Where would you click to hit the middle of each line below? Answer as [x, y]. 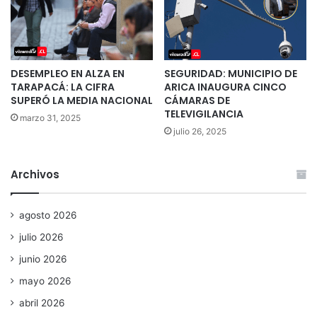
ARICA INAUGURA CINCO [225, 87]
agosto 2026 [48, 215]
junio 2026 [43, 259]
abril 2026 [42, 303]
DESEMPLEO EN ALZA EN [68, 74]
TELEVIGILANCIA [204, 114]
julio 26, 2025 [200, 132]
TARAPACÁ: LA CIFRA [63, 87]
